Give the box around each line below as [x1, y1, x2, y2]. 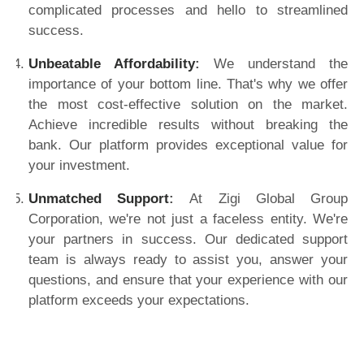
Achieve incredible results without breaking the [28, 117, 348, 132]
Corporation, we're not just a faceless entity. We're [28, 211, 348, 227]
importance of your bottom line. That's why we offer [28, 76, 348, 92]
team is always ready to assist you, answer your [28, 252, 348, 267]
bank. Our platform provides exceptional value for [28, 137, 348, 153]
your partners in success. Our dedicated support [28, 232, 348, 247]
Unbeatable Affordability [28, 56, 195, 71]
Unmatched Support [28, 191, 170, 206]
